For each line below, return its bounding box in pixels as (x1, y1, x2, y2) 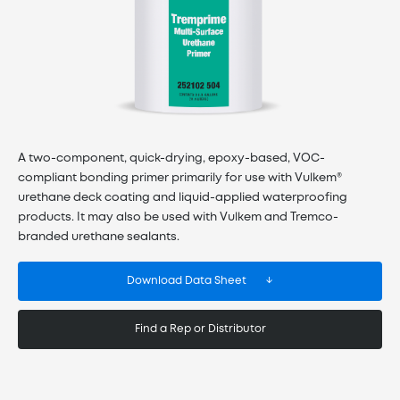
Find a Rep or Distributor (134, 323, 266, 334)
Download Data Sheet (126, 275, 246, 286)
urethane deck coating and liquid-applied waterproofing (18, 192, 347, 203)
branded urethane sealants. (18, 231, 179, 242)
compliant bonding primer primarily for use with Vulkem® (18, 172, 342, 183)
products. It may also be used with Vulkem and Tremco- (18, 212, 338, 222)
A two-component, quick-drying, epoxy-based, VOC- (18, 153, 325, 163)
